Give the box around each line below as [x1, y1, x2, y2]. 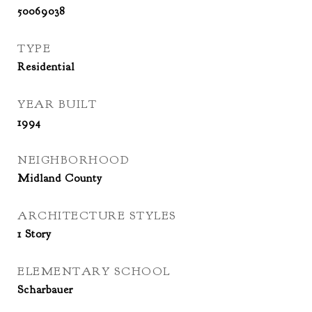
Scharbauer [17, 283, 73, 297]
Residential [17, 60, 75, 74]
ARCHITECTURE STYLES [17, 208, 177, 223]
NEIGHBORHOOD [17, 153, 130, 167]
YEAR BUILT [17, 97, 97, 111]
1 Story [17, 227, 52, 241]
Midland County [17, 171, 102, 185]
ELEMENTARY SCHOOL [17, 264, 171, 279]
